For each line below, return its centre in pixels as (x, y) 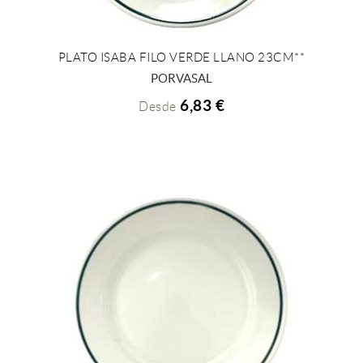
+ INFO (171, 71)
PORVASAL (181, 78)
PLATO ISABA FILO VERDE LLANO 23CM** (181, 57)
